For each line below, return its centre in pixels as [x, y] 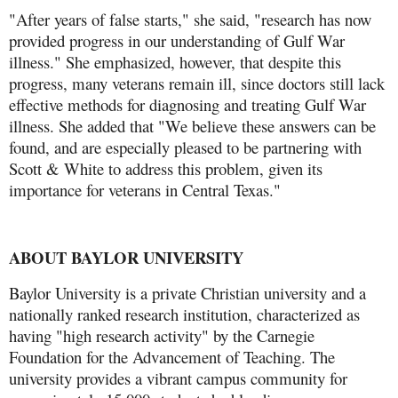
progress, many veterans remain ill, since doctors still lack [197, 83]
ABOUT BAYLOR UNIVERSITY [126, 257]
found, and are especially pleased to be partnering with [185, 147]
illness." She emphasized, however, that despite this [175, 61]
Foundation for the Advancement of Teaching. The [172, 356]
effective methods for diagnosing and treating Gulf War [187, 104]
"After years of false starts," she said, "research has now [190, 19]
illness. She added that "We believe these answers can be [192, 125]
